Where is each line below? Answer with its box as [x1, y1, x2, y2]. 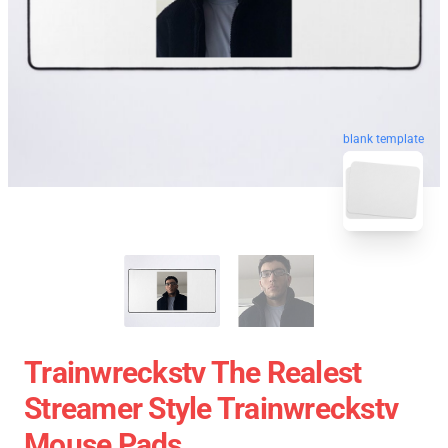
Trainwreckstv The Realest [24, 354, 362, 390]
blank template [343, 134, 424, 149]
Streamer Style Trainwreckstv [24, 390, 398, 426]
